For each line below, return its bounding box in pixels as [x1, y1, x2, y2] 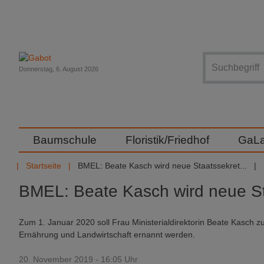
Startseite [26, 161, 61, 170]
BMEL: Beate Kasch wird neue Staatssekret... [78, 161, 247, 170]
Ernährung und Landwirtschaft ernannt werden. [19, 230, 195, 239]
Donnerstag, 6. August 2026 [19, 65, 98, 72]
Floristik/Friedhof [125, 134, 209, 146]
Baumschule [33, 134, 97, 146]
